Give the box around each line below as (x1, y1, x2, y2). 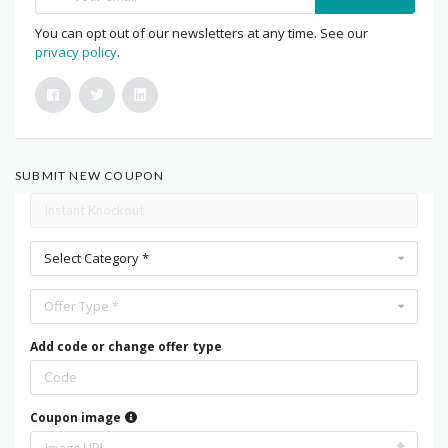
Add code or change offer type (30, 338, 222, 356)
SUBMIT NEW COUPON (15, 168, 165, 184)
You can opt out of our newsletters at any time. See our (35, 24, 368, 43)
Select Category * (44, 248, 149, 267)
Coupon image (30, 409, 124, 427)
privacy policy (35, 43, 117, 62)
